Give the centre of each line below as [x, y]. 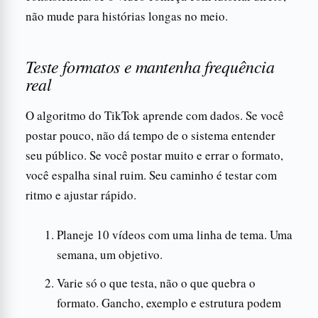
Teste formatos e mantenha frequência [150, 66]
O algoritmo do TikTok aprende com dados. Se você [155, 115]
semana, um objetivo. [110, 254]
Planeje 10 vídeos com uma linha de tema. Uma [175, 234]
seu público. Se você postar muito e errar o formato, [154, 155]
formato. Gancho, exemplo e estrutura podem [169, 302]
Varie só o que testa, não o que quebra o [156, 283]
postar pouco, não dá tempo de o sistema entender [150, 135]
